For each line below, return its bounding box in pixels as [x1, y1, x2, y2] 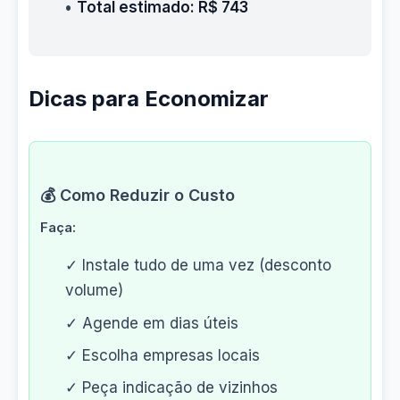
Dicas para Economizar [29, 86, 269, 112]
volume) [65, 281, 123, 299]
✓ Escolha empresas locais [65, 346, 260, 364]
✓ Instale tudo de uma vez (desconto [65, 256, 331, 274]
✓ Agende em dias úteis [65, 313, 238, 332]
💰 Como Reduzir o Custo [40, 186, 235, 204]
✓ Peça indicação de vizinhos [65, 378, 278, 396]
